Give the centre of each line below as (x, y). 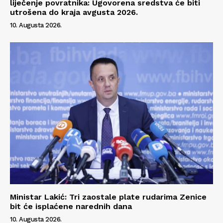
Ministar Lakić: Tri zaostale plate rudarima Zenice (108, 197)
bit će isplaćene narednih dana (71, 207)
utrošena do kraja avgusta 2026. (74, 12)
